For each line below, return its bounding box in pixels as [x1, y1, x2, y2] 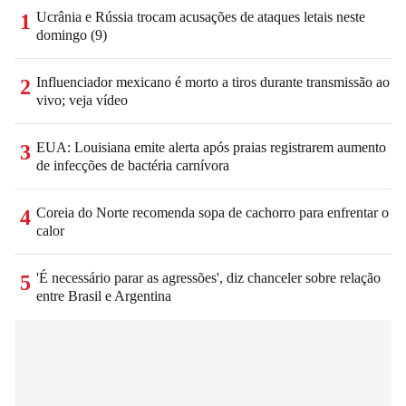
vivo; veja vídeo [36, 92, 128, 108]
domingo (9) [36, 26, 107, 43]
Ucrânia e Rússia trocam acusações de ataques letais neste [36, 8, 365, 24]
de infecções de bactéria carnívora [36, 157, 229, 173]
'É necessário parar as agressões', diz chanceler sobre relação [36, 269, 381, 285]
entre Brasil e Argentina [36, 287, 171, 304]
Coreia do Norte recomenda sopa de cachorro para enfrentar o [36, 204, 389, 220]
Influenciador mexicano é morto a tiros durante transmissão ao [36, 73, 390, 90]
